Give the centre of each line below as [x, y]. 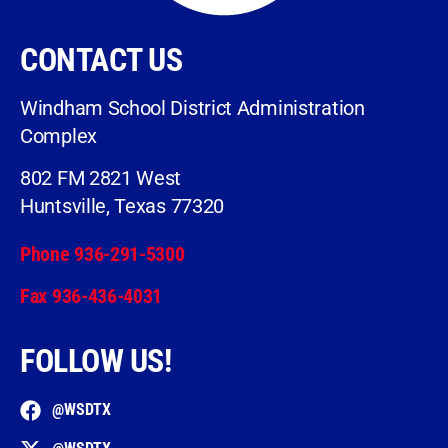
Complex [58, 135]
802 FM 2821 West [101, 178]
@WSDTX [82, 410]
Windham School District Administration [192, 107]
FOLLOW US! [95, 361]
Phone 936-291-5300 [102, 253]
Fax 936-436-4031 [91, 295]
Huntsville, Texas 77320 [122, 206]
